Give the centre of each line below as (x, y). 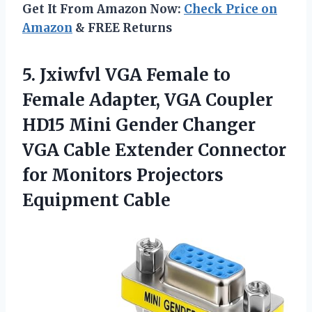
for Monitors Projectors (123, 175)
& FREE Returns (122, 28)
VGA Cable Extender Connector (154, 150)
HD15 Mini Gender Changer (139, 125)
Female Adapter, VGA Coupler (148, 100)
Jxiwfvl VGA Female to (135, 75)
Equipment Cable (96, 200)
